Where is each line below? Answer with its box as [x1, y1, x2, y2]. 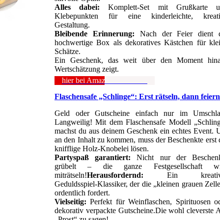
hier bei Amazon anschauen [62, 76, 147, 85]
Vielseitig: [55, 197, 86, 206]
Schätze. [55, 47, 81, 56]
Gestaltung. [55, 21, 90, 29]
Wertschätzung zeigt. [55, 65, 119, 74]
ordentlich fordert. [55, 189, 110, 197]
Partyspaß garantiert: [55, 153, 137, 162]
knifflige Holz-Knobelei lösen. [55, 144, 149, 153]
